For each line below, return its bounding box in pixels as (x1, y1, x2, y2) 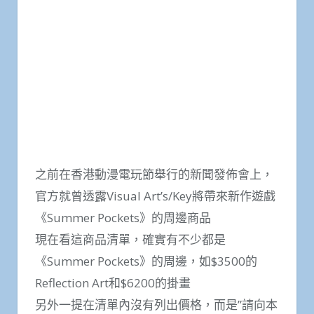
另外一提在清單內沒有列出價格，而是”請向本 (35, 296, 278, 313)
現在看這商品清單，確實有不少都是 (35, 231, 226, 247)
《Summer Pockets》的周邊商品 (35, 209, 211, 226)
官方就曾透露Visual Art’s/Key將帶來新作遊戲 (35, 187, 275, 204)
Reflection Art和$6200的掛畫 (35, 274, 191, 291)
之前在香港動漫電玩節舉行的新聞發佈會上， (35, 165, 273, 182)
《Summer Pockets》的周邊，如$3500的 (35, 252, 257, 269)
